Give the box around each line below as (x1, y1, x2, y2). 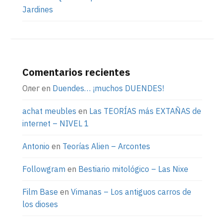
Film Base (22, 186, 58, 197)
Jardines (22, 4, 53, 14)
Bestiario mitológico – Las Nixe (78, 164, 188, 174)
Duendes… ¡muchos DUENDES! (53, 83, 164, 93)
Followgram (22, 164, 65, 174)
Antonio (22, 141, 50, 151)
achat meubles (22, 106, 76, 116)
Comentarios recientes (22, 65, 130, 79)
